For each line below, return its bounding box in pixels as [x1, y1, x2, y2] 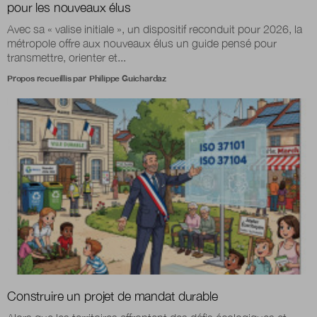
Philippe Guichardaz [88, 72, 167, 83]
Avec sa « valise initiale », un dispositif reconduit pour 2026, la [7, 22, 302, 35]
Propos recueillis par [7, 72, 86, 83]
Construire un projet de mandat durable [7, 289, 218, 304]
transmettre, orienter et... [7, 50, 126, 64]
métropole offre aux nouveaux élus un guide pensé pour [7, 36, 277, 50]
